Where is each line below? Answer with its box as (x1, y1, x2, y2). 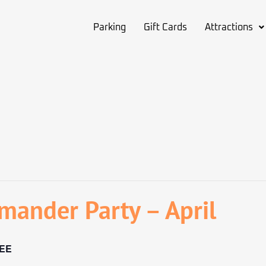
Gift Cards (143, 23, 187, 32)
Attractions (204, 23, 253, 32)
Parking (93, 23, 126, 32)
